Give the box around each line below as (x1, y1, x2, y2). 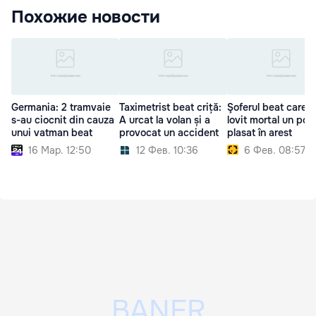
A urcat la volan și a (119, 113, 210, 126)
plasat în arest (227, 126, 292, 139)
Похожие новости (11, 6, 160, 28)
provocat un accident (119, 126, 219, 139)
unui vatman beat (11, 126, 92, 139)
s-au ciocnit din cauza (11, 113, 114, 126)
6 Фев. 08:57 (244, 143, 305, 157)
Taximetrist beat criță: (119, 100, 221, 114)
